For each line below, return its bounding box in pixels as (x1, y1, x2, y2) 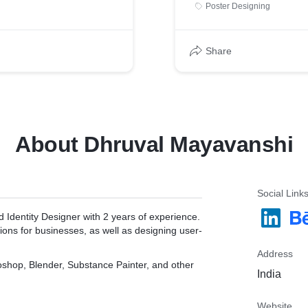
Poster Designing (206, 1, 270, 11)
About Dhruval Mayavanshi (15, 132, 293, 157)
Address (257, 248, 293, 259)
